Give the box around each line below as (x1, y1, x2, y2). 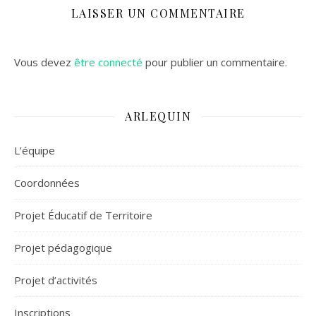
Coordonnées (14, 176, 80, 190)
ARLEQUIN (125, 109, 191, 124)
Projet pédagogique (14, 241, 112, 255)
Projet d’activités (14, 273, 97, 288)
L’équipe (14, 143, 55, 158)
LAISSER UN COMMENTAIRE (71, 6, 245, 21)
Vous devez (14, 55, 74, 70)
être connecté (74, 55, 142, 70)
